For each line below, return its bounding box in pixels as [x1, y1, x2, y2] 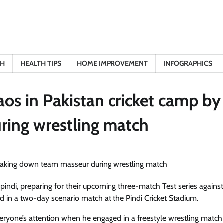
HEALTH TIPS [20, 59, 61, 68]
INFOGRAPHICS [163, 59, 212, 68]
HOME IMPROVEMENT [77, 59, 148, 68]
